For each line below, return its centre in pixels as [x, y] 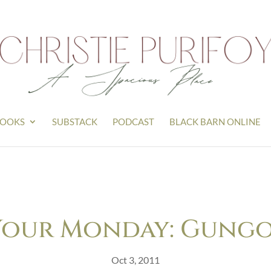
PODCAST [133, 122]
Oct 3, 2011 [135, 260]
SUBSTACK [75, 122]
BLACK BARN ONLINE [215, 122]
